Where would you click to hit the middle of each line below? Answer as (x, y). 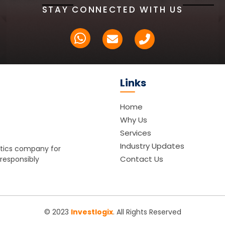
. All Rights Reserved (147, 212)
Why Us (134, 120)
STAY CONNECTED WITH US (113, 10)
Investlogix (92, 212)
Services (136, 133)
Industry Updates (152, 146)
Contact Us (142, 159)
